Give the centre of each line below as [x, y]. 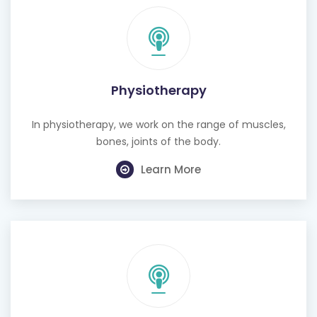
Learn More [171, 169]
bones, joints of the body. [158, 142]
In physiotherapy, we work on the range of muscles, [158, 125]
